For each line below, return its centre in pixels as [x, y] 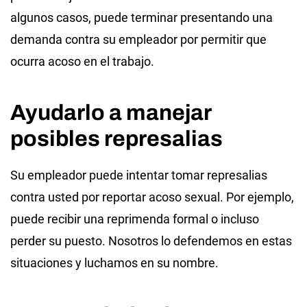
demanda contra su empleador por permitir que [138, 39]
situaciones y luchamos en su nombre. [114, 262]
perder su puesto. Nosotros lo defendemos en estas [151, 241]
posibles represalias [116, 138]
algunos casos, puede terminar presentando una [142, 17]
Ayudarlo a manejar [111, 112]
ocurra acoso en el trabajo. [82, 61]
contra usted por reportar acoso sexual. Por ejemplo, [152, 197]
